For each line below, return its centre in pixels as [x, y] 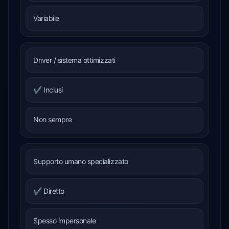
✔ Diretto [49, 191]
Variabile [46, 18]
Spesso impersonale [65, 220]
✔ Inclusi [48, 89]
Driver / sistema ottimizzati [74, 60]
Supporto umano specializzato [81, 161]
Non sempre [53, 119]
